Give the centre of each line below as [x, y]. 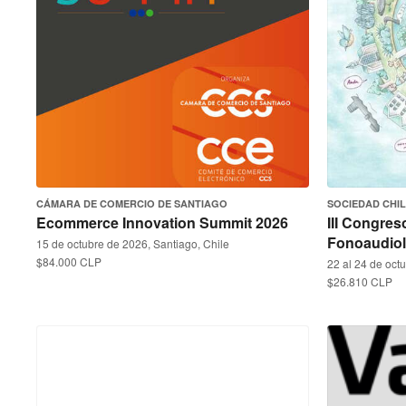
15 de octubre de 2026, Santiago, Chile [133, 243]
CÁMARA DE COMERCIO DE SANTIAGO [132, 203]
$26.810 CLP [360, 281]
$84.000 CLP [69, 261]
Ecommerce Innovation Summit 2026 [162, 222]
